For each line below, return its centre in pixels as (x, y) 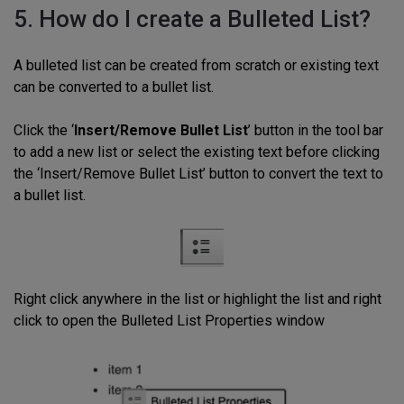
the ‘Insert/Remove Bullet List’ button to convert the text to (198, 173)
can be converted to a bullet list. (114, 87)
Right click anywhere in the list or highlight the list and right (197, 298)
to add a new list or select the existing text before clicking (197, 151)
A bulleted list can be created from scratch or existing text (196, 65)
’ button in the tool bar (316, 130)
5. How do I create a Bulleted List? (192, 18)
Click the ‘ (44, 130)
